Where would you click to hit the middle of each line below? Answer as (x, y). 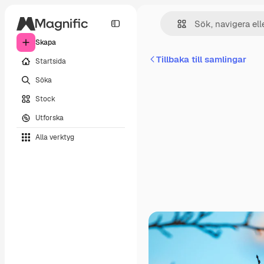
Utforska (49, 118)
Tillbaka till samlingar (201, 59)
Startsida (51, 61)
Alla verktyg (55, 137)
